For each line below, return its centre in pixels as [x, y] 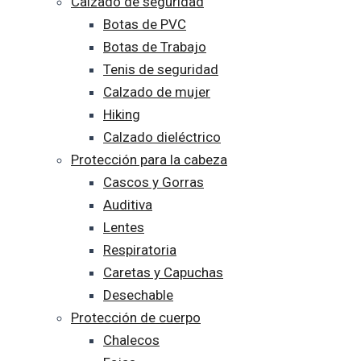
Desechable [138, 295]
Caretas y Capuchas [163, 272]
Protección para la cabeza [149, 160]
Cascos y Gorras [154, 182]
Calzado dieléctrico [162, 137]
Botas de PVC [145, 24]
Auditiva [128, 205]
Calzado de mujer [157, 92]
